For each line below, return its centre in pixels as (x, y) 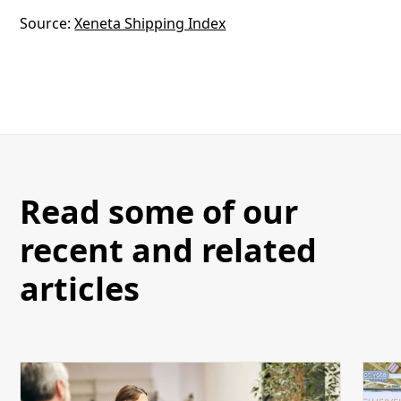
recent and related (169, 250)
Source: (47, 23)
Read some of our (159, 211)
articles (80, 288)
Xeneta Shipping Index (150, 23)
